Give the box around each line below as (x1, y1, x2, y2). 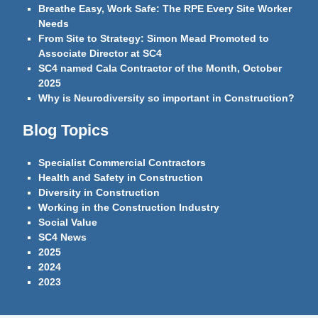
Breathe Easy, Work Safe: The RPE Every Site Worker (38, 4, 292, 15)
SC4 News (38, 232, 87, 243)
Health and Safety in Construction (38, 172, 204, 184)
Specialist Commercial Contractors (38, 158, 207, 169)
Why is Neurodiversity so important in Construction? (38, 93, 295, 104)
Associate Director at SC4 (38, 48, 163, 60)
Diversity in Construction (38, 187, 160, 199)
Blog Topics (23, 121, 109, 140)
